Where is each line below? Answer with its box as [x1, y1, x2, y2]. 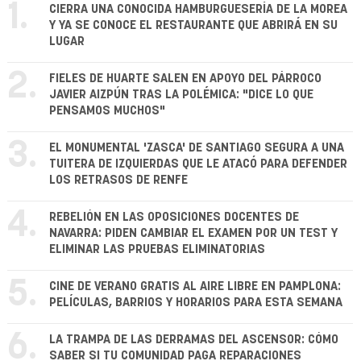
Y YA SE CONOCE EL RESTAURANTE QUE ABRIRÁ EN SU [49, 19, 338, 32]
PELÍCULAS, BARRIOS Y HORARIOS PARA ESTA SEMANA [49, 297, 342, 309]
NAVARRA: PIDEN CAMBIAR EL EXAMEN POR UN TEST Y [49, 227, 338, 240]
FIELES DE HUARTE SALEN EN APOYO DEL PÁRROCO [49, 73, 322, 85]
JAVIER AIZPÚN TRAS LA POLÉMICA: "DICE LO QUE [49, 89, 313, 102]
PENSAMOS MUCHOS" [49, 105, 165, 118]
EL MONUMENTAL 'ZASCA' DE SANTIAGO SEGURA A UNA [49, 142, 344, 155]
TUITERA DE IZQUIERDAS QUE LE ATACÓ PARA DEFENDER [49, 158, 347, 171]
